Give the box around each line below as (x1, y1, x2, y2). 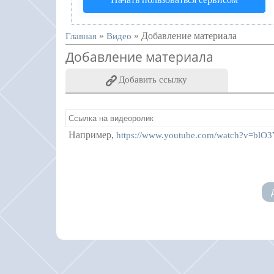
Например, (68, 129, 116, 140)
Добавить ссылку (119, 75, 188, 84)
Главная (65, 31, 97, 41)
